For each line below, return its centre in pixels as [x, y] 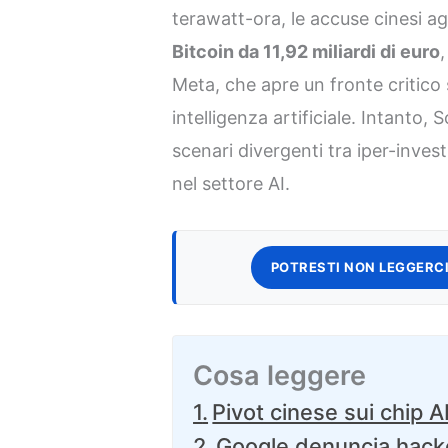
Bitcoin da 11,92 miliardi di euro [306, 51]
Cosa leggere [280, 375]
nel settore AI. [231, 183]
